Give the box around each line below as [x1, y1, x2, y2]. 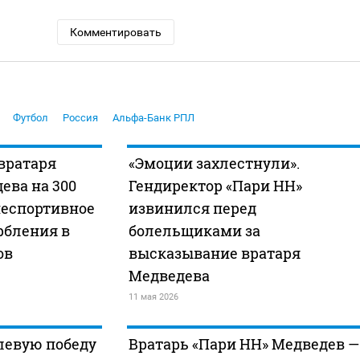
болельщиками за [128, 221, 260, 241]
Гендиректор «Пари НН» [128, 176, 302, 196]
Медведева [128, 266, 210, 286]
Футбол [13, 112, 48, 125]
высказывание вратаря [128, 243, 301, 264]
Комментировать [69, 26, 162, 39]
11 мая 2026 [128, 292, 178, 303]
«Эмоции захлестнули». [128, 153, 300, 174]
